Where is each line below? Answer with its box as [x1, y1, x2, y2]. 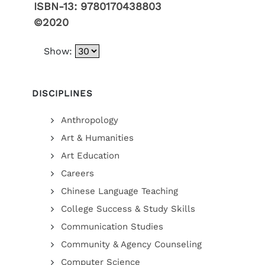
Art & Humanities [60, 132, 134, 143]
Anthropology [60, 115, 118, 125]
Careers [60, 168, 94, 179]
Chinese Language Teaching [60, 186, 178, 196]
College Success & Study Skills [60, 203, 195, 214]
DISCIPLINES [31, 88, 93, 99]
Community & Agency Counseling [60, 239, 202, 250]
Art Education [60, 150, 119, 161]
